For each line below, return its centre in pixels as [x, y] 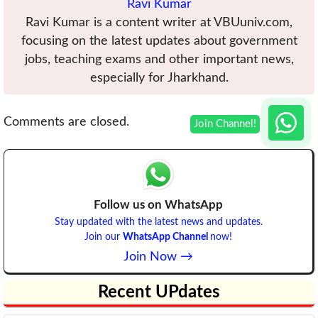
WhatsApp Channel [166, 237]
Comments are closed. [66, 122]
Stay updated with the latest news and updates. [158, 222]
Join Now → [158, 257]
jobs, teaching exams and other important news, [159, 59]
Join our [104, 237]
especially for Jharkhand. [159, 77]
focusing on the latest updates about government [159, 40]
